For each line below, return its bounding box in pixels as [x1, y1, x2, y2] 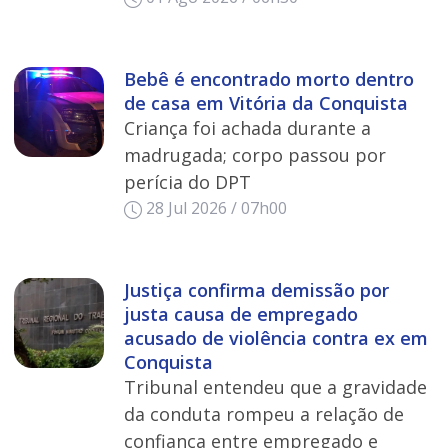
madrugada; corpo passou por [123, 143, 386, 168]
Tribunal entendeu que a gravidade [123, 375, 427, 400]
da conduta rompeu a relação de [123, 402, 404, 427]
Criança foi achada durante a [123, 116, 371, 141]
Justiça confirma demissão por [123, 278, 389, 303]
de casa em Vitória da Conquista [123, 91, 408, 116]
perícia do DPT [123, 170, 251, 195]
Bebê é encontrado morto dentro [123, 67, 414, 92]
